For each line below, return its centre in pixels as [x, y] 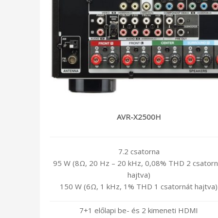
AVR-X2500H [139, 117]
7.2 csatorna [139, 151]
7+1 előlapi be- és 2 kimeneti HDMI [139, 210]
